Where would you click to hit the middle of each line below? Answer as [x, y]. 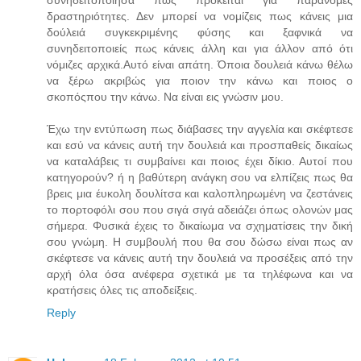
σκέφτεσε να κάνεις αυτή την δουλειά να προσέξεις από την [200, 257]
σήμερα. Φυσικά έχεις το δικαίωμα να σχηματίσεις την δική [200, 225]
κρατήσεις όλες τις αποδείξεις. [122, 290]
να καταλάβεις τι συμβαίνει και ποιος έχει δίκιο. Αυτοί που [200, 161]
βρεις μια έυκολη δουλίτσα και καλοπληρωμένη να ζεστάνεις [200, 193]
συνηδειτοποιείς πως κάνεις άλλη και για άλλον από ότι [200, 48]
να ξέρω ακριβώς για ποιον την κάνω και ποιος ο [200, 80]
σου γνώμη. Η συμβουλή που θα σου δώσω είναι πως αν [200, 241]
